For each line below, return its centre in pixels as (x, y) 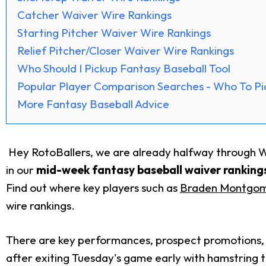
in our (21, 170)
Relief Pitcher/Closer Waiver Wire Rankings (126, 50)
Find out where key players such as (93, 187)
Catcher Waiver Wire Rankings (94, 15)
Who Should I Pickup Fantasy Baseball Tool (124, 68)
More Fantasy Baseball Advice (93, 104)
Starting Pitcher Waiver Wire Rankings (114, 32)
